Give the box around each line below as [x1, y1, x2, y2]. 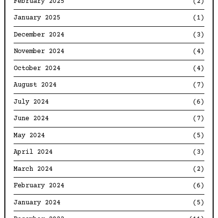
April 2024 [14, 148, 53, 157]
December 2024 [14, 31, 65, 39]
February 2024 [14, 182, 65, 190]
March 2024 [14, 165, 53, 173]
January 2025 [14, 14, 61, 22]
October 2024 [14, 64, 61, 73]
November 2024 [14, 48, 65, 56]
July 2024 [14, 98, 49, 106]
